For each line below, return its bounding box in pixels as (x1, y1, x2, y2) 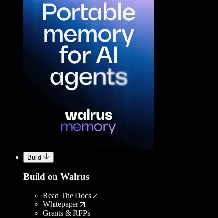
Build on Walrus (23, 171, 89, 182)
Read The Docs (43, 191, 91, 200)
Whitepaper (43, 200, 78, 209)
